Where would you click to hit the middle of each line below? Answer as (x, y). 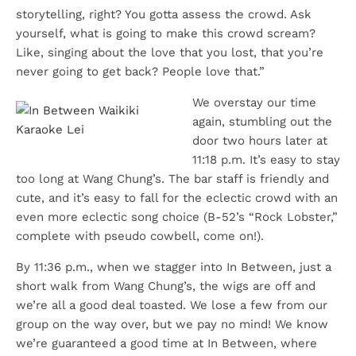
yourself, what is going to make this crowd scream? (166, 33)
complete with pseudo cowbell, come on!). (140, 236)
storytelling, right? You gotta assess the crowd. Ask (164, 14)
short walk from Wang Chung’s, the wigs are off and (166, 286)
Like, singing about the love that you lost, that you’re (170, 52)
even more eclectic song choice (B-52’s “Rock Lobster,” (177, 217)
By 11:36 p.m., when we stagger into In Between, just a (174, 267)
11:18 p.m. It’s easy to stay (266, 160)
